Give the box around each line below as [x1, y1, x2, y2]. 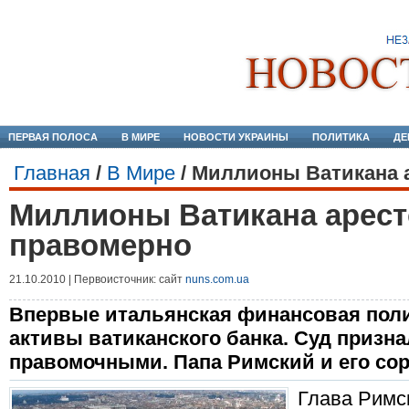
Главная [14, 162, 90, 184]
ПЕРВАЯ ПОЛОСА [8, 131, 98, 142]
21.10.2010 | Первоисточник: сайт [9, 273, 185, 286]
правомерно [9, 228, 192, 262]
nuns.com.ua [185, 273, 249, 286]
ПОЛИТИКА [312, 131, 370, 142]
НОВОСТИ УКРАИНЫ [184, 131, 288, 142]
